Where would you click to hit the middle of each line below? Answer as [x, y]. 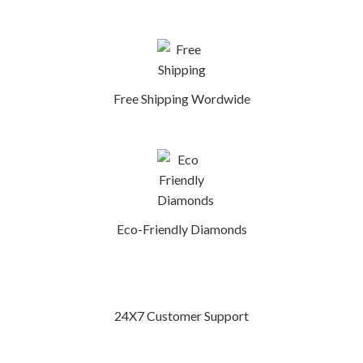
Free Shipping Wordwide [181, 98]
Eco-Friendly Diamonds [181, 228]
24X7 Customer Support [181, 316]
